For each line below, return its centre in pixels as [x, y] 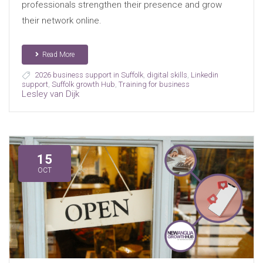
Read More [58, 54]
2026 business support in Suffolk [89, 75]
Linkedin [204, 75]
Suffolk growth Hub [83, 84]
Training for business [154, 84]
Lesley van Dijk [50, 94]
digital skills [167, 75]
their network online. [61, 20]
